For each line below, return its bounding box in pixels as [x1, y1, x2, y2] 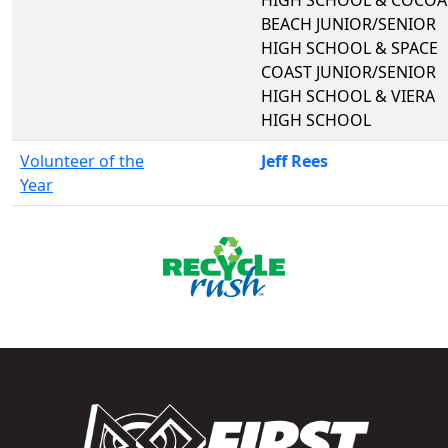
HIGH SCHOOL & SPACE [261, 36, 438, 59]
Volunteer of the [20, 149, 144, 172]
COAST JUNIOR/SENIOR [261, 60, 436, 83]
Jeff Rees [261, 149, 328, 172]
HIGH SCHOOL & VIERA [261, 84, 435, 107]
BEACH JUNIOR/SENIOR [261, 12, 436, 35]
